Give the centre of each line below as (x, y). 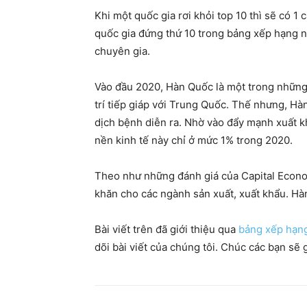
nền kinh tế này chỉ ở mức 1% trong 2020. (194, 140)
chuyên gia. (122, 51)
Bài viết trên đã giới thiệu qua (167, 229)
